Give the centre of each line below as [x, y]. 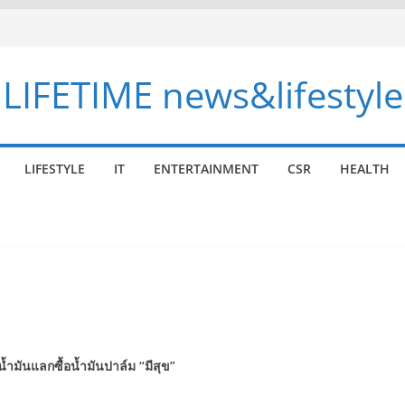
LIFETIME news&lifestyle [202, 94]
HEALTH [365, 169]
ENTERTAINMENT [206, 169]
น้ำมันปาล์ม [105, 366]
